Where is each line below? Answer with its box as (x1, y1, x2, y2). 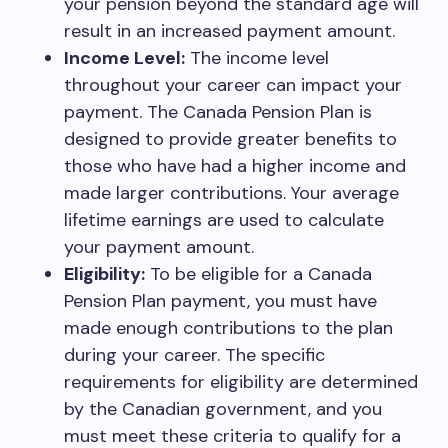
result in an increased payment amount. (64, 19, 395, 43)
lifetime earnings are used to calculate (64, 208, 384, 232)
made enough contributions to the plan (64, 316, 393, 340)
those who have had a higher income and (64, 154, 406, 178)
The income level (185, 46, 329, 70)
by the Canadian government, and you (64, 397, 382, 421)
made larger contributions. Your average (64, 181, 399, 205)
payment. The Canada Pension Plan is (64, 100, 372, 124)
